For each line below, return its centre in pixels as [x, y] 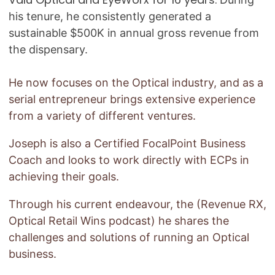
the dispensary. [48, 50]
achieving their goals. [64, 177]
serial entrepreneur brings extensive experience [132, 99]
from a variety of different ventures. [102, 116]
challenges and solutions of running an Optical [129, 238]
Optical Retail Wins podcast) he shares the [118, 221]
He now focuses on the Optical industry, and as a [136, 83]
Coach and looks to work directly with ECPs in [129, 160]
